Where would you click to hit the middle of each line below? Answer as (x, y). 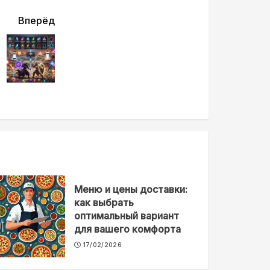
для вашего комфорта (128, 229)
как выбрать (104, 202)
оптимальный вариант (127, 215)
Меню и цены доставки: (131, 189)
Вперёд (36, 20)
